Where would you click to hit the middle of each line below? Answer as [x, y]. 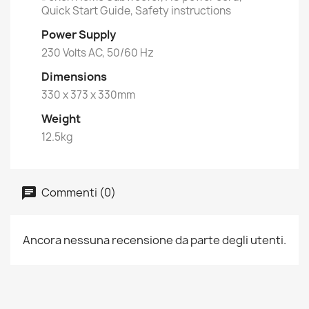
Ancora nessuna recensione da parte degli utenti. [154, 240]
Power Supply [79, 34]
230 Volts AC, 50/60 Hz [98, 53]
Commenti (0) [78, 192]
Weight [61, 119]
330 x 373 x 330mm [88, 95]
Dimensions [74, 77]
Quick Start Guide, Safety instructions [136, 11]
